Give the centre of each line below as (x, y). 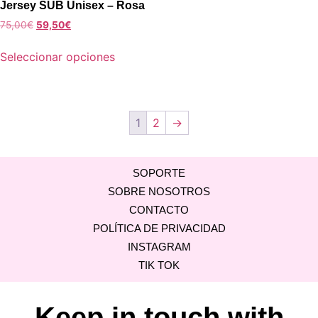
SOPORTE (159, 173)
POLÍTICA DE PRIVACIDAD (159, 229)
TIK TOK (159, 265)
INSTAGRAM (159, 247)
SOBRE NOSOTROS (159, 192)
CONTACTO (159, 210)
